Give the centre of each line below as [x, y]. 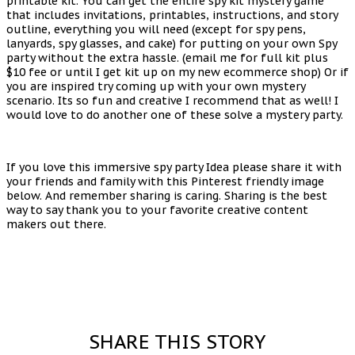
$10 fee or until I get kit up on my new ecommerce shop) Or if [177, 72]
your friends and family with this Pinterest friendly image [165, 181]
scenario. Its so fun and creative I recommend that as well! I [172, 100]
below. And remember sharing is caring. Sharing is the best [167, 195]
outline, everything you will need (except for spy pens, [156, 29]
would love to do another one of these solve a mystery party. [175, 115]
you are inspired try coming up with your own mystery [156, 86]
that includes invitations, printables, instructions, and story [172, 15]
